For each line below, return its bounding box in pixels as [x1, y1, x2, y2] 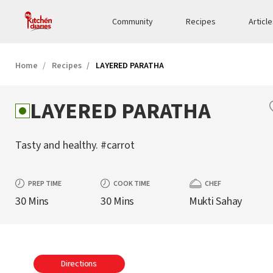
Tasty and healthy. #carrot [15, 138, 135, 153]
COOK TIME [113, 179, 150, 189]
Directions [61, 258, 97, 270]
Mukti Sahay [188, 194, 242, 209]
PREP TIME [28, 179, 62, 189]
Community [112, 15, 154, 28]
